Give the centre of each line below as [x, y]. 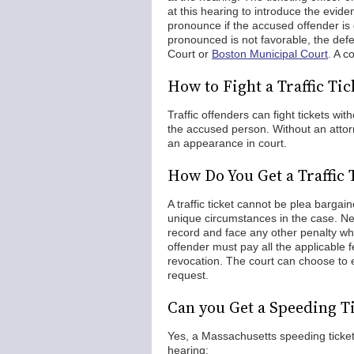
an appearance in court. [227, 143]
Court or [190, 54]
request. [188, 275]
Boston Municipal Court [270, 54]
